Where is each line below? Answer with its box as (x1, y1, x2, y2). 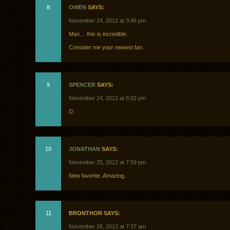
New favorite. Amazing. (69, 172, 126, 179)
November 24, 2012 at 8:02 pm (69, 95, 146, 102)
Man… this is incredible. (69, 31, 128, 37)
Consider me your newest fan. (69, 44, 144, 51)
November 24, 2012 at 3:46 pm (69, 17, 146, 24)
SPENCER (69, 82, 95, 88)
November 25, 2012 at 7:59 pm (69, 159, 146, 166)
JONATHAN (69, 146, 100, 152)
